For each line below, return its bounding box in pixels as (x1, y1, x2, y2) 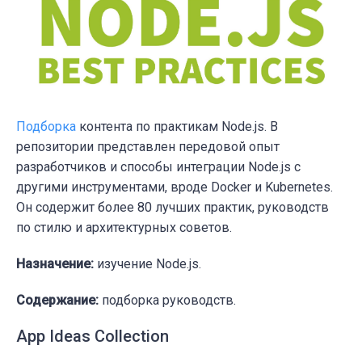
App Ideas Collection (16, 326, 169, 346)
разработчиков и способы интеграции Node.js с (16, 158, 301, 175)
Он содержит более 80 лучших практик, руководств (16, 199, 329, 215)
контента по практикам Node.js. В (76, 118, 278, 134)
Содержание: (16, 292, 99, 308)
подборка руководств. (99, 292, 236, 308)
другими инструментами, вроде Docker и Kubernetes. (16, 179, 333, 195)
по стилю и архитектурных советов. (16, 219, 232, 235)
